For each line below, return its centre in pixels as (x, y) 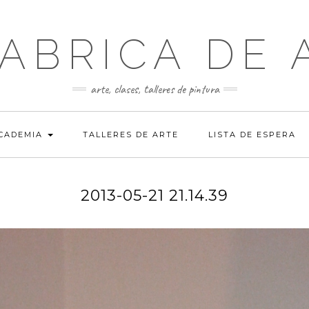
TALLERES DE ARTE (131, 134)
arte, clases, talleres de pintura (154, 89)
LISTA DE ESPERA (252, 134)
